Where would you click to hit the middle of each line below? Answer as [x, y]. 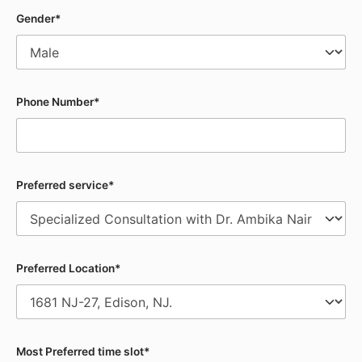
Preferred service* [65, 185]
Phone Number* [58, 101]
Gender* [38, 18]
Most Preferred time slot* [83, 351]
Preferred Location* [68, 268]
